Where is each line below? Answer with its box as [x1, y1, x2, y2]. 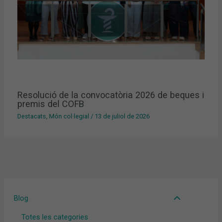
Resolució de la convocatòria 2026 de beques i [17, 89, 205, 100]
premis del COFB [17, 98, 85, 109]
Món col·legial [49, 112, 90, 120]
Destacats [17, 112, 47, 120]
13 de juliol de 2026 [95, 112, 150, 120]
